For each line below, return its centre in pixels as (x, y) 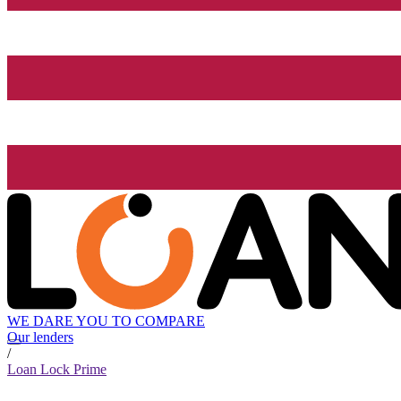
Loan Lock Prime (57, 370)
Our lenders (40, 337)
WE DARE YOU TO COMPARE (106, 321)
